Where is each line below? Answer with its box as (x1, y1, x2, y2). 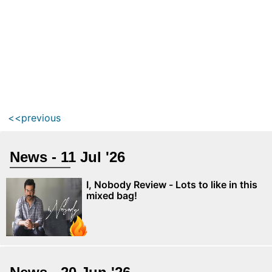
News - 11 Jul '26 (10, 149, 125, 166)
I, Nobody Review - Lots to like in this (86, 178, 257, 191)
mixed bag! (86, 189, 137, 202)
